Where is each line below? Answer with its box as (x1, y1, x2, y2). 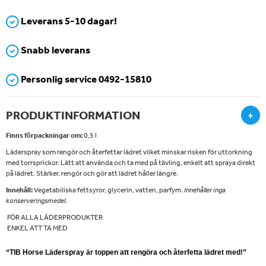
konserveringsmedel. (6, 196, 67, 206)
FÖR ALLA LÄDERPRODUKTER (6, 213, 103, 223)
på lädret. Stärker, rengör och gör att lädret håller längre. (6, 169, 178, 179)
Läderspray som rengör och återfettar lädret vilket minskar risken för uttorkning (6, 147, 252, 157)
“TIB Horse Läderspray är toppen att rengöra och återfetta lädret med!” (6, 248, 246, 257)
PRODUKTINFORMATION (6, 108, 140, 123)
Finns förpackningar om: (6, 131, 83, 140)
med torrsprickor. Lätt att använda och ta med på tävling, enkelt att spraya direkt (6, 158, 255, 168)
